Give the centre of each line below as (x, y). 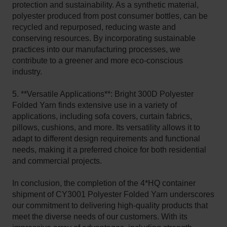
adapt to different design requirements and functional (106, 138)
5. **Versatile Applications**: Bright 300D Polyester (103, 94)
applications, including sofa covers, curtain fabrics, (102, 116)
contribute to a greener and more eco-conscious (98, 60)
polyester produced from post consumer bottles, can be (110, 16)
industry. (27, 71)
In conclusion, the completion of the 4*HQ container (104, 183)
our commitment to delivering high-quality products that (110, 205)
